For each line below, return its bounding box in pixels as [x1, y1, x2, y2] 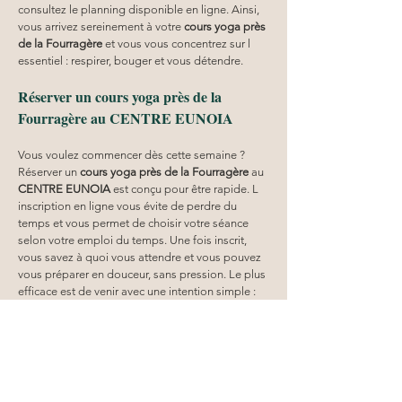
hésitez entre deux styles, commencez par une [18, 335, 253, 349]
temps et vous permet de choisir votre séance [18, 215, 251, 230]
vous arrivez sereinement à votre [18, 19, 184, 33]
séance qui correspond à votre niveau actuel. [18, 352, 247, 366]
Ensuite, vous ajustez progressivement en [18, 369, 231, 383]
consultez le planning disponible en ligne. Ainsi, [18, 2, 262, 16]
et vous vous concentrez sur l [102, 36, 253, 50]
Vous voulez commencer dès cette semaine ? [18, 147, 248, 162]
